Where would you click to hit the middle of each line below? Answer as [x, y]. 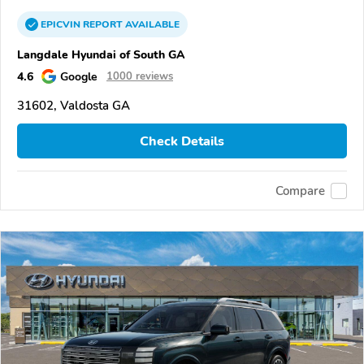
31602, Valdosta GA [74, 106]
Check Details [182, 141]
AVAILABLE [151, 25]
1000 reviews [140, 77]
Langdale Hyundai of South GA [101, 55]
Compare [300, 191]
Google [79, 77]
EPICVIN [62, 25]
